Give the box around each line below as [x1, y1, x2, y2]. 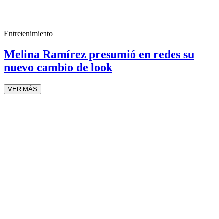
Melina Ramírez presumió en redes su [4, 48, 194, 61]
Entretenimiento [4, 29, 53, 38]
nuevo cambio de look [4, 61, 112, 74]
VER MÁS [8, 85, 37, 93]
